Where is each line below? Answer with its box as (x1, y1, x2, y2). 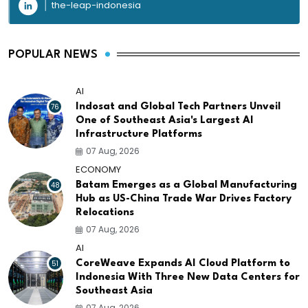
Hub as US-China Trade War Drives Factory (76, 193, 291, 204)
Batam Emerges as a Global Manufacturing (76, 179, 297, 190)
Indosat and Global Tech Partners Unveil (76, 101, 280, 112)
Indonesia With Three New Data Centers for (76, 272, 300, 283)
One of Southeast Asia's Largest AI (76, 115, 254, 126)
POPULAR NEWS (8, 48, 98, 60)
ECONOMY (76, 162, 121, 176)
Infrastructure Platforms (76, 129, 202, 140)
